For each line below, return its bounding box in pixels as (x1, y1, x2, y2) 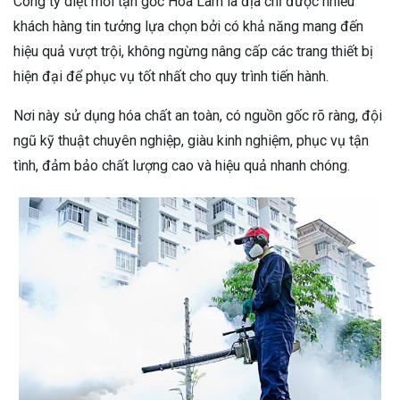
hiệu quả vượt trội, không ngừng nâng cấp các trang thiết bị (13, 43, 373, 61)
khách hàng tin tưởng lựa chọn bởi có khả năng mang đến (13, 18, 363, 36)
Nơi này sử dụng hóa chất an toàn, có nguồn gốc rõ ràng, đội (13, 107, 382, 125)
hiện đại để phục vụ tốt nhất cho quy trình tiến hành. (13, 68, 329, 86)
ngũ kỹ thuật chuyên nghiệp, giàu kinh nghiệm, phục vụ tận (13, 132, 369, 150)
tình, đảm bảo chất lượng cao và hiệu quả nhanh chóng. (13, 157, 350, 175)
